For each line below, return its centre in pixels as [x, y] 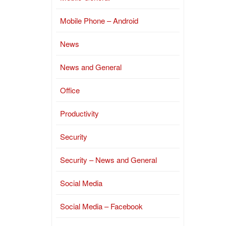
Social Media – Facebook [101, 206]
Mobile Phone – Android [99, 20]
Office [70, 90]
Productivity [79, 113]
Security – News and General [108, 160]
